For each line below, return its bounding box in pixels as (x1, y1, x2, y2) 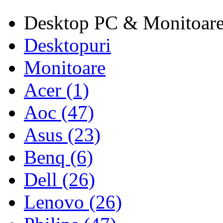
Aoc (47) (24, 102, 94, 123)
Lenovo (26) (24, 191, 122, 213)
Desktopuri (24, 34, 111, 56)
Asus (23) (24, 124, 101, 145)
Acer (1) (24, 79, 89, 101)
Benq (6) (24, 146, 93, 168)
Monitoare (24, 57, 106, 78)
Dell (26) (24, 169, 95, 190)
